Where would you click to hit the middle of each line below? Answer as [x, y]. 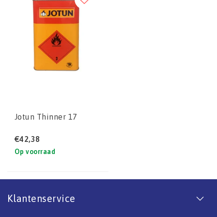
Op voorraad [35, 151]
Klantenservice [41, 198]
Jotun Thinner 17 [46, 116]
